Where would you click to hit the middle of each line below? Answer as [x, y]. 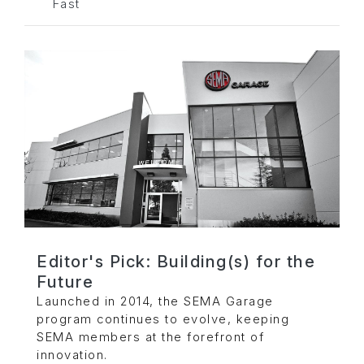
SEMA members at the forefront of [150, 337]
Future [65, 282]
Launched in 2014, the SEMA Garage [155, 301]
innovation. [72, 355]
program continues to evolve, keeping [163, 319]
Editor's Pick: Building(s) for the [176, 261]
